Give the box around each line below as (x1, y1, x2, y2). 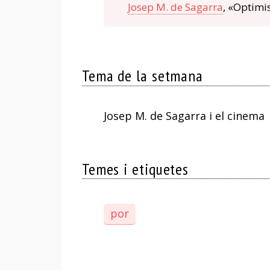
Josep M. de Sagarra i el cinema (103, 108, 265, 123)
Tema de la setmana (81, 66, 204, 86)
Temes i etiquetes (81, 159, 189, 179)
